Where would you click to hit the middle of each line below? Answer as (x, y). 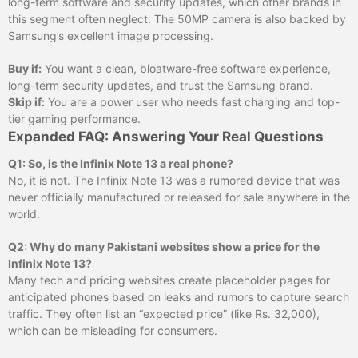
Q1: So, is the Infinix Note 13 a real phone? (121, 163)
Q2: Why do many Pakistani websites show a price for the (164, 246)
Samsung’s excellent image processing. (111, 35)
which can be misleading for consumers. (113, 330)
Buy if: (25, 68)
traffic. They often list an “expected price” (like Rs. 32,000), (164, 313)
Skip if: (26, 101)
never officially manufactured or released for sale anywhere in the (179, 197)
